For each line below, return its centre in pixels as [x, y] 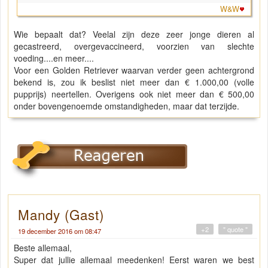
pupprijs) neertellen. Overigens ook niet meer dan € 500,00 [134, 94]
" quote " [235, 229]
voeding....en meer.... [54, 58]
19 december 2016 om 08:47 [60, 231]
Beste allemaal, [43, 248]
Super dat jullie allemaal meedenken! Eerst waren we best [134, 260]
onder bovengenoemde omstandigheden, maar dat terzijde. [127, 106]
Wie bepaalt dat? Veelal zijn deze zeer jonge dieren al [134, 34]
